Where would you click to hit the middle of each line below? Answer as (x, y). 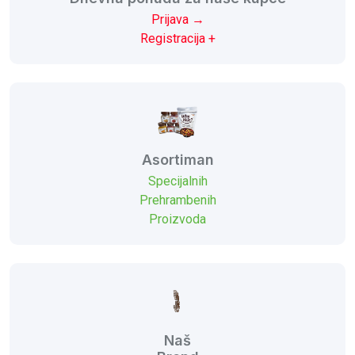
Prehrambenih (177, 200)
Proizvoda (177, 219)
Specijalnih (177, 181)
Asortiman (177, 159)
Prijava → (177, 19)
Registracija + (177, 38)
